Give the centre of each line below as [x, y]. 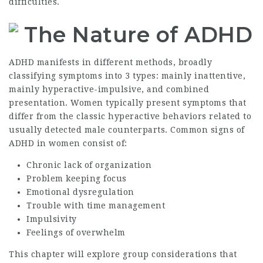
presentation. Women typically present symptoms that [128, 103]
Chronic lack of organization [89, 165]
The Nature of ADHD [138, 35]
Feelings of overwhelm [76, 232]
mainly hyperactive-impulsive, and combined [109, 89]
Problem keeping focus [77, 178]
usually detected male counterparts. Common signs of [127, 130]
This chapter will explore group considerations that [123, 254]
